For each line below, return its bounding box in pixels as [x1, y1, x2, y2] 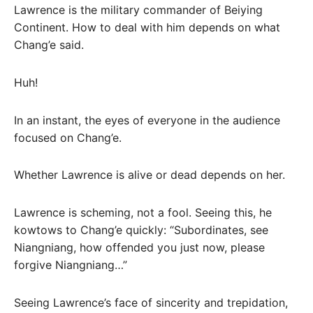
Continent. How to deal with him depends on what [14, 20, 280, 35]
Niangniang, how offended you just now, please [14, 240, 265, 255]
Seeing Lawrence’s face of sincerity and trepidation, [14, 296, 288, 310]
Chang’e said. [14, 38, 84, 52]
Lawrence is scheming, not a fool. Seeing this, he [14, 205, 272, 220]
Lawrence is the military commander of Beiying [14, 3, 263, 17]
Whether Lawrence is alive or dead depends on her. [14, 168, 285, 182]
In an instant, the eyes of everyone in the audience [14, 112, 280, 127]
